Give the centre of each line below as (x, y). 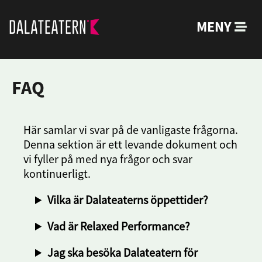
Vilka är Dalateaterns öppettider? (128, 200)
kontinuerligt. (57, 173)
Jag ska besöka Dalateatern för (123, 252)
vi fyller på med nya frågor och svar (108, 159)
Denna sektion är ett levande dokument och (130, 144)
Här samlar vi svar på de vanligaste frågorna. (131, 130)
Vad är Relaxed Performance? (119, 226)
